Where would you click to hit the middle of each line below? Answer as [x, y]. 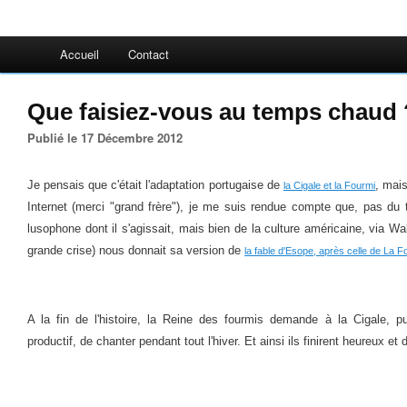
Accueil [79, 54]
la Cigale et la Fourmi [329, 185]
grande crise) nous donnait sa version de [136, 250]
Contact [149, 54]
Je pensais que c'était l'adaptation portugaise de [155, 185]
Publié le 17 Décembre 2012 [109, 138]
